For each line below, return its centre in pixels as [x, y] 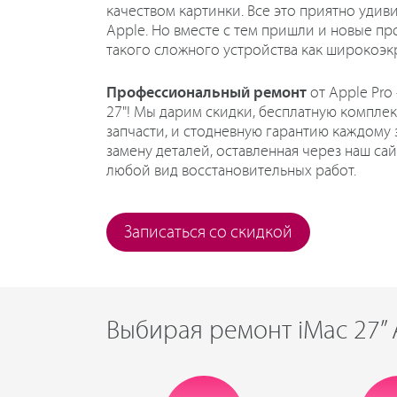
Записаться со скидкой [208, 233]
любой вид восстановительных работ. [231, 171]
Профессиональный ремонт [206, 93]
